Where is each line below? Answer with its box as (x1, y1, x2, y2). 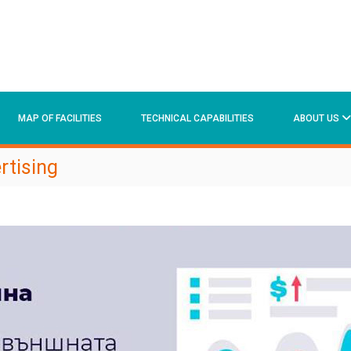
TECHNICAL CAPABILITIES (141, 113, 254, 124)
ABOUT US (293, 113, 339, 124)
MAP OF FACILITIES (18, 113, 102, 124)
